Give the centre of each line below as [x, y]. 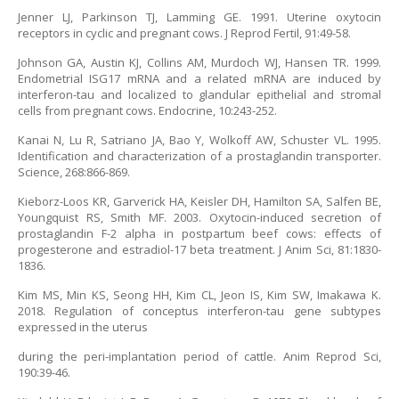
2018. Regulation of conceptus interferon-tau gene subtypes [199, 311]
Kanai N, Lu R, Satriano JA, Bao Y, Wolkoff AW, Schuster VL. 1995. [199, 140]
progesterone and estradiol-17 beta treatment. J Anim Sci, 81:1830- [199, 249]
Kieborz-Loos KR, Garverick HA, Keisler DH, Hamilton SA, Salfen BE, [199, 201]
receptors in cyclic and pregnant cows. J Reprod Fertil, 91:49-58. [184, 33]
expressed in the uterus [83, 327]
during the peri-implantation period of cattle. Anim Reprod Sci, [199, 356]
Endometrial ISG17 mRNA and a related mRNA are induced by [199, 78]
